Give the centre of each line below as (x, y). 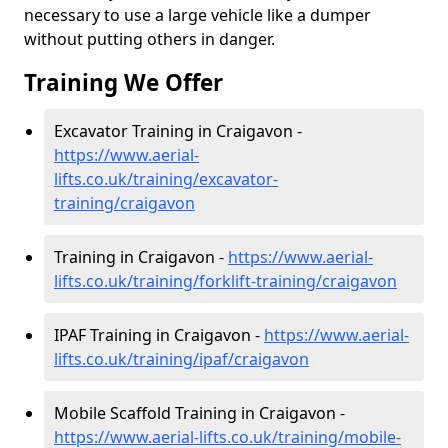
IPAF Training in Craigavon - (159, 335)
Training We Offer (123, 82)
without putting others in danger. (149, 39)
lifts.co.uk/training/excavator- (166, 179)
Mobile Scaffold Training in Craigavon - (199, 413)
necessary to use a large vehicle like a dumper (197, 15)
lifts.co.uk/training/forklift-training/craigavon (225, 281)
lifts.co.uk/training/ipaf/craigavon (181, 359)
